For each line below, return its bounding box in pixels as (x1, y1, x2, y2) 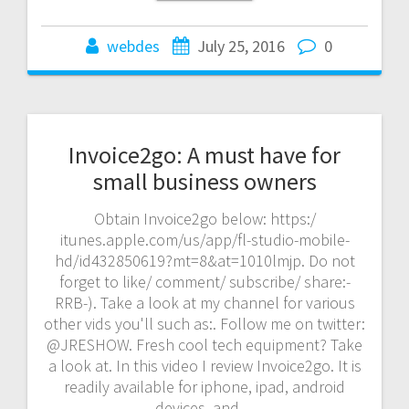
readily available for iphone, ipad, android (64, 375, 345, 397)
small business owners (92, 165, 317, 196)
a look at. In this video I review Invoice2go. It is (47, 354, 362, 376)
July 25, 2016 (197, 35, 285, 57)
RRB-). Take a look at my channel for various (54, 291, 355, 313)
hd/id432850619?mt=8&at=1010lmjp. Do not (54, 249, 355, 271)
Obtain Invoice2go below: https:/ (93, 207, 316, 229)
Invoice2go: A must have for (68, 139, 341, 170)
